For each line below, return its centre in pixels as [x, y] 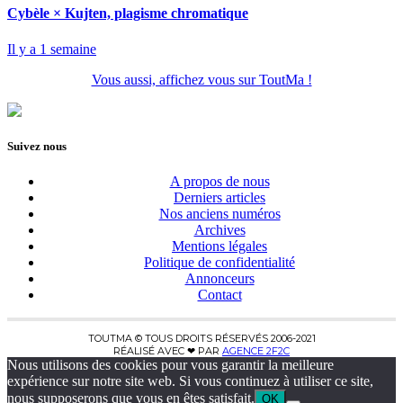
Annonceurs [219, 278]
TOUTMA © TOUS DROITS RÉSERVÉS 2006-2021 [201, 338]
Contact [219, 294]
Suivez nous [37, 146]
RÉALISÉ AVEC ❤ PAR [168, 350]
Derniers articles [219, 197]
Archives [219, 229]
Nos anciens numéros [219, 213]
